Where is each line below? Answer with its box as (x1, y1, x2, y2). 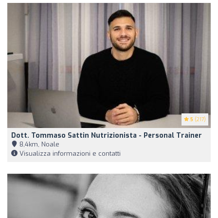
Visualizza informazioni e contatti (18, 149, 121, 158)
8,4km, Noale (18, 140, 59, 148)
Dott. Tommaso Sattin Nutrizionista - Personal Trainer (11, 130, 202, 140)
